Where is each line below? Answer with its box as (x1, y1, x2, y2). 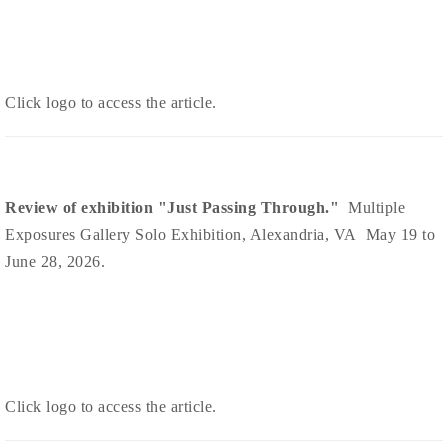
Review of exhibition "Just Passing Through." (5, 198, 348, 216)
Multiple (348, 198, 405, 216)
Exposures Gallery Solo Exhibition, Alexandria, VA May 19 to (5, 225, 435, 243)
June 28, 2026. (5, 252, 105, 270)
